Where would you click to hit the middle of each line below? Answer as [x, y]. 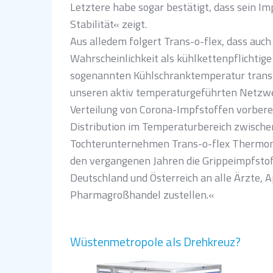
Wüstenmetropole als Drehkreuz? [155, 242]
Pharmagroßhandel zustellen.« [142, 195]
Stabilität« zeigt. [108, 24]
